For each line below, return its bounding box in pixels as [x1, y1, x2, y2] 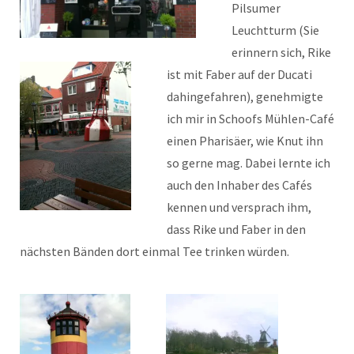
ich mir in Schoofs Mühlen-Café [167, 110, 334, 126]
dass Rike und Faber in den [167, 220, 306, 237]
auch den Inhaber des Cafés [167, 176, 312, 193]
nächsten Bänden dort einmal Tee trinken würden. [20, 243, 289, 259]
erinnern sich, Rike [232, 43, 331, 60]
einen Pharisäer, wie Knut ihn [167, 132, 323, 149]
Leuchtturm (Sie [232, 21, 319, 38]
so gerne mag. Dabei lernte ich [167, 154, 330, 171]
